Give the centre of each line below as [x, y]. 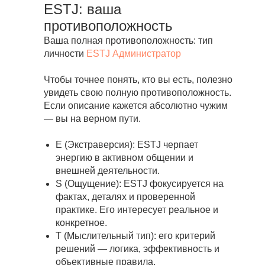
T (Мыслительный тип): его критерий [135, 236]
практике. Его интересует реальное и [137, 210]
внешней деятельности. [108, 171]
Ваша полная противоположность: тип [128, 41]
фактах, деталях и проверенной [125, 197]
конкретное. [81, 223]
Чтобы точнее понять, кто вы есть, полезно [138, 80]
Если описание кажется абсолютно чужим [136, 106]
